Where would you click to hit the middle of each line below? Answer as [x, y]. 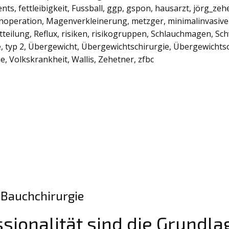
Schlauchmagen [181, 34]
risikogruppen [119, 34]
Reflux [45, 34]
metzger [147, 21]
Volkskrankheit [38, 60]
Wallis [83, 60]
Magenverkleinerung [87, 21]
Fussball [87, 8]
